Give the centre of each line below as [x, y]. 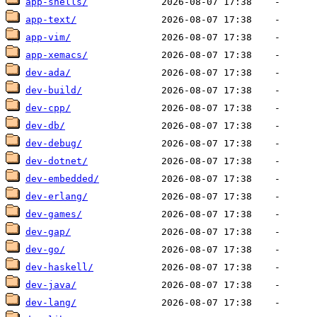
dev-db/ [45, 126]
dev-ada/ [48, 73]
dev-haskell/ [59, 267]
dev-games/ [54, 214]
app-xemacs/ [57, 55]
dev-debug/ [54, 144]
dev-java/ [51, 285]
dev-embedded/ [62, 179]
